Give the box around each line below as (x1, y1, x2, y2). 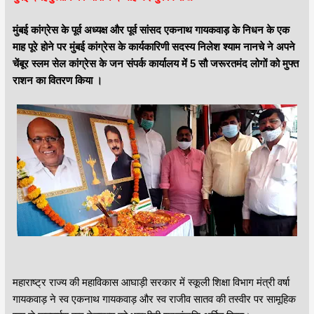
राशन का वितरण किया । (12, 74, 102, 86)
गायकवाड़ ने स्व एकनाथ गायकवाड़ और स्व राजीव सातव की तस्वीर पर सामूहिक (12, 292, 296, 305)
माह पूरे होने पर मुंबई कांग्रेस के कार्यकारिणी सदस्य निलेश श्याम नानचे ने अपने (12, 40, 295, 53)
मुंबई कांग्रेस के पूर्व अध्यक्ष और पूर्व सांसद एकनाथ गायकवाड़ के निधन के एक (12, 23, 289, 36)
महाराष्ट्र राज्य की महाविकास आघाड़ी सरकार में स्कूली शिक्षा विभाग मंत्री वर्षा (12, 275, 289, 288)
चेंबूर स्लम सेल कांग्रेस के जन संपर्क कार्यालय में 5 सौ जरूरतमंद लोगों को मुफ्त (12, 57, 299, 69)
